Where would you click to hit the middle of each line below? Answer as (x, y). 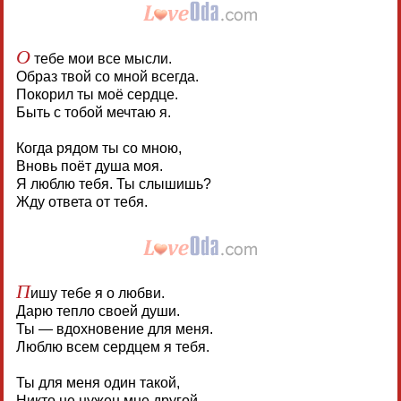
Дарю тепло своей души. (98, 311)
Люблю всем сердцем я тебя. (112, 346)
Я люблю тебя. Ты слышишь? (113, 183)
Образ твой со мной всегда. (107, 76)
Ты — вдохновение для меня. (114, 328)
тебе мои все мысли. (101, 58)
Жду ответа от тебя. (81, 201)
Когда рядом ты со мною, (98, 148)
